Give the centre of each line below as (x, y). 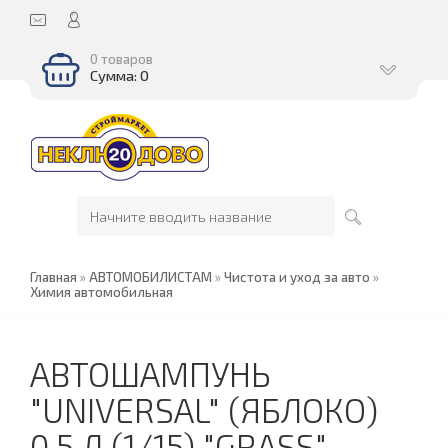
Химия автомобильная (101, 292)
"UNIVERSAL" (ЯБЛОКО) (204, 410)
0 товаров (121, 59)
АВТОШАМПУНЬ (150, 374)
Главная (53, 277)
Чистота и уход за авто (297, 277)
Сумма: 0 (119, 75)
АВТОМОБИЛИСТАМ (150, 277)
